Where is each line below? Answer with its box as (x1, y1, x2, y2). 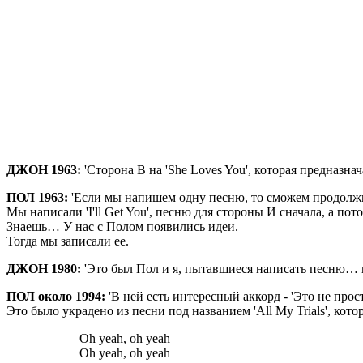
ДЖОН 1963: (6, 163, 81, 177)
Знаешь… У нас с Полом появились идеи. (6, 220, 238, 234)
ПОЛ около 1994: (6, 289, 105, 304)
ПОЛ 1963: (6, 190, 68, 205)
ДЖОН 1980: (6, 262, 81, 276)
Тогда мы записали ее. (6, 234, 129, 249)
